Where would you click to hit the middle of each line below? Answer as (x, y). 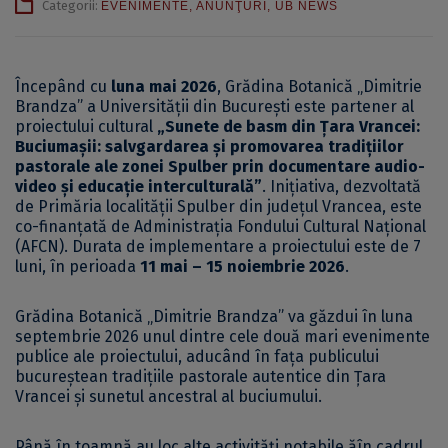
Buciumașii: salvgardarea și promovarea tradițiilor (209, 147)
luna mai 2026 (164, 87)
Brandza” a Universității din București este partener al (214, 107)
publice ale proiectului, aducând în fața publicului (197, 357)
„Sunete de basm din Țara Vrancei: (288, 127)
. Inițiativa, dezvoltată (341, 187)
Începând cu (63, 87)
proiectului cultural (86, 127)
